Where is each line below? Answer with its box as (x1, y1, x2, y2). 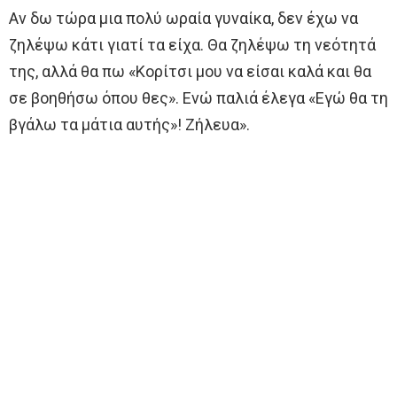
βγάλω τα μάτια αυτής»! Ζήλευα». (9, 115, 250, 135)
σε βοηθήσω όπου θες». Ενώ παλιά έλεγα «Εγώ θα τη (9, 89, 388, 108)
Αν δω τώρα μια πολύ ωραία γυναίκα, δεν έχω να (9, 9, 358, 28)
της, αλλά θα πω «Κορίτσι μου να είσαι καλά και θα (9, 62, 371, 82)
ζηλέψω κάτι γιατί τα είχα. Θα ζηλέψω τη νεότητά (9, 35, 376, 55)
